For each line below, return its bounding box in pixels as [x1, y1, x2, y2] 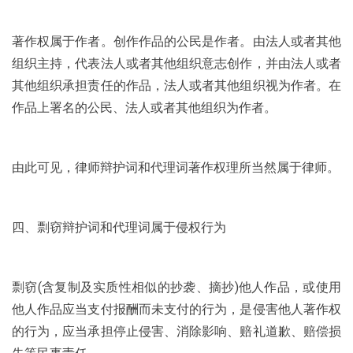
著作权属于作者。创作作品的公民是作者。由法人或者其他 [12, 34, 341, 49]
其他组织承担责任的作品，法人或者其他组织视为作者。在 [12, 78, 341, 93]
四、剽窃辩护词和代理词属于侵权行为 [12, 220, 226, 235]
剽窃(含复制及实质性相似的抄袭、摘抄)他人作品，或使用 [12, 280, 341, 295]
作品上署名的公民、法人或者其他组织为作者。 [12, 100, 277, 115]
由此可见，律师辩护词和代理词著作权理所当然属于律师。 [12, 160, 340, 175]
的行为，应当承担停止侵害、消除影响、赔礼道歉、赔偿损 [12, 324, 341, 339]
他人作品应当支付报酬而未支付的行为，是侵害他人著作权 [12, 302, 341, 317]
